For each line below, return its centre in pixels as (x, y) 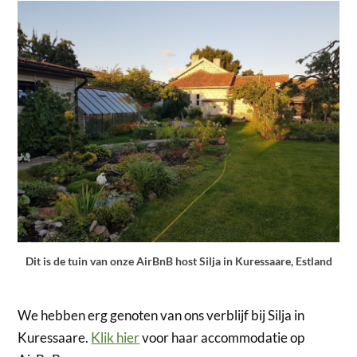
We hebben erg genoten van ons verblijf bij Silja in (161, 316)
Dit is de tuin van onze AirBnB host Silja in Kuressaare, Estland (178, 261)
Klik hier (116, 338)
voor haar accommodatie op (222, 338)
